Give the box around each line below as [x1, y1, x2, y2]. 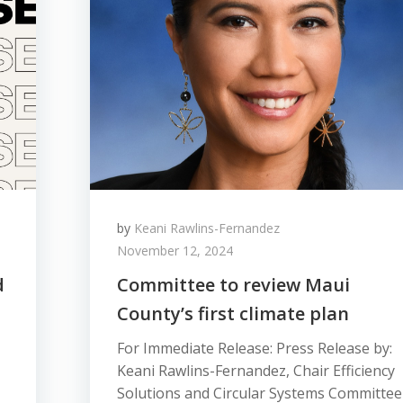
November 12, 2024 [117, 242, 233, 259]
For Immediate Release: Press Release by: [117, 338, 392, 358]
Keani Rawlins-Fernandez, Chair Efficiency [117, 361, 395, 381]
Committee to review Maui [117, 273, 350, 297]
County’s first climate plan [117, 301, 349, 326]
